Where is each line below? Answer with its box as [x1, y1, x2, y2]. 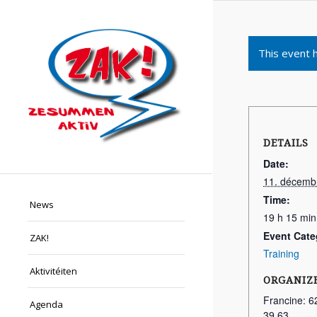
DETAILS [263, 137, 309, 149]
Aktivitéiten [30, 265, 77, 278]
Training [263, 246, 299, 260]
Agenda [30, 298, 63, 311]
